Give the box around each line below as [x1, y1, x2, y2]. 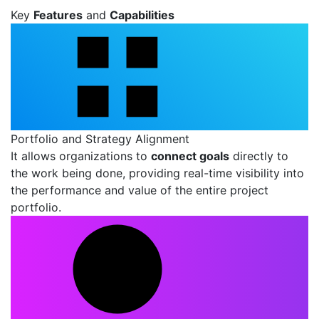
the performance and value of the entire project [11, 183, 268, 197]
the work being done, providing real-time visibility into [11, 166, 304, 180]
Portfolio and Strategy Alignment [11, 132, 189, 146]
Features [33, 8, 83, 22]
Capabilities [110, 8, 174, 22]
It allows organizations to [11, 149, 151, 163]
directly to [229, 149, 288, 163]
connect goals [151, 149, 229, 163]
